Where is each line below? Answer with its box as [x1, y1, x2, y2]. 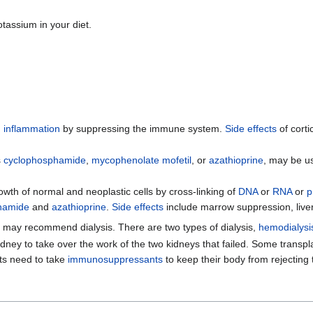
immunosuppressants [68, 253, 163, 265]
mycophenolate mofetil [91, 154, 191, 166]
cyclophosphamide [3, 154, 86, 166]
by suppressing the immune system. [59, 122, 225, 134]
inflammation [3, 122, 60, 134]
